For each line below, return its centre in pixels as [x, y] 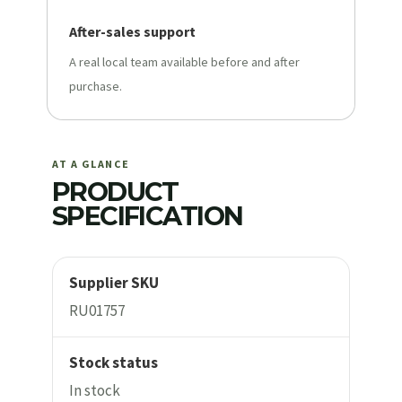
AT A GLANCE [91, 163]
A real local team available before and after [184, 61]
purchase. [96, 86]
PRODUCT [115, 191]
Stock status [114, 362]
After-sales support [132, 31]
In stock [95, 390]
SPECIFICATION [148, 215]
